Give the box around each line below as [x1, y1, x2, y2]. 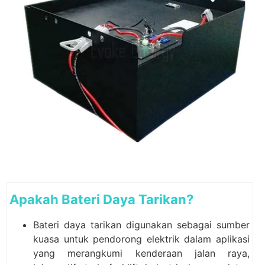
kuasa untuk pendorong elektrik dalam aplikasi [33, 233, 250, 245]
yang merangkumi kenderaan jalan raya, [33, 247, 250, 259]
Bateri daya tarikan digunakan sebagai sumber [33, 219, 250, 231]
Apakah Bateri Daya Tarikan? [9, 192, 193, 207]
